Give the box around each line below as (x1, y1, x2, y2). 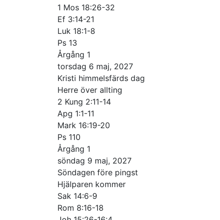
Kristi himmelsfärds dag (57, 73, 145, 83)
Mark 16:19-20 (57, 120, 110, 130)
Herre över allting (57, 84, 122, 95)
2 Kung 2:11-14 (57, 96, 111, 107)
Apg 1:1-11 (57, 108, 94, 118)
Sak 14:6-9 (57, 191, 97, 201)
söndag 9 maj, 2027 (57, 155, 132, 165)
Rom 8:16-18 (57, 202, 104, 213)
